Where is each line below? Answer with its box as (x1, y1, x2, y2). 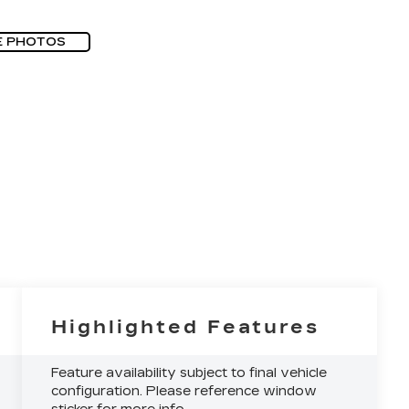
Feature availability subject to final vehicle (51, 364, 328, 381)
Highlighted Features (51, 315, 320, 338)
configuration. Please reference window (51, 383, 318, 399)
